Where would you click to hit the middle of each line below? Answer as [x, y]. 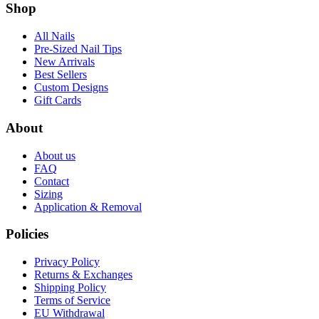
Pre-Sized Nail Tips [78, 49]
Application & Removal [88, 206]
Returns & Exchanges [83, 274]
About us [55, 155]
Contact [52, 181]
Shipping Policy [70, 287]
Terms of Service [72, 300]
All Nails [54, 36]
